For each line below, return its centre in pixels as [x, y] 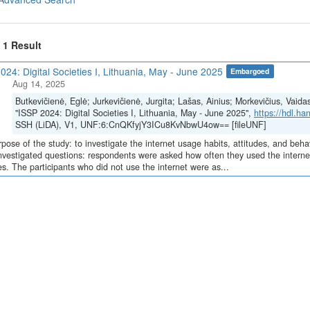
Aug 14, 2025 [39, 84]
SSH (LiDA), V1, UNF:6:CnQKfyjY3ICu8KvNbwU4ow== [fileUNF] [141, 125]
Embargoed [250, 71]
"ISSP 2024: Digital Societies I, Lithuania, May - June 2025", [135, 113]
